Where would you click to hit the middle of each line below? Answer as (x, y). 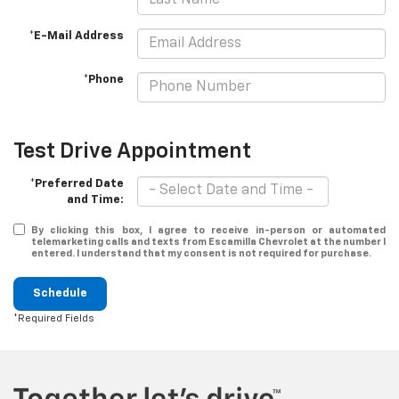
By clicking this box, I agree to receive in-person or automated (208, 230)
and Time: (96, 199)
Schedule (60, 293)
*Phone (104, 80)
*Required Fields (54, 318)
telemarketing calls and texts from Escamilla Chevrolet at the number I (208, 241)
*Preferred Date (77, 183)
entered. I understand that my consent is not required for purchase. (201, 253)
